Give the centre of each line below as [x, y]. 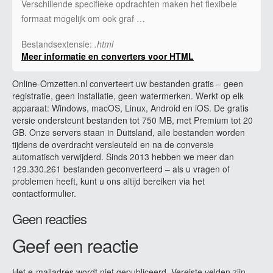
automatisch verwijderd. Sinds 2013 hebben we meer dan [123, 156]
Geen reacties [49, 218]
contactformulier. [44, 193]
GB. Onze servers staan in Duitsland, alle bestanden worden [129, 132]
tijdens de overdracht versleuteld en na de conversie [113, 144]
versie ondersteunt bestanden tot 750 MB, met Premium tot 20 [133, 120]
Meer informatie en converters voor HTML [108, 56]
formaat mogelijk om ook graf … [83, 18]
